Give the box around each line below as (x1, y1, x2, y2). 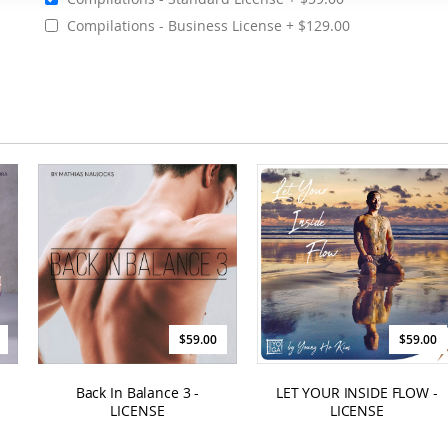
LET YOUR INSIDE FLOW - (275, 382, 438, 402)
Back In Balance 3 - (75, 382, 200, 402)
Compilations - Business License (66, 15, 282, 35)
